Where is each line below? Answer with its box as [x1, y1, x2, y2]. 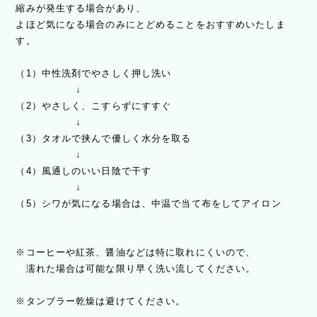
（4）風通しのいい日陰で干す [16, 166, 152, 177]
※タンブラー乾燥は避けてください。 [16, 296, 186, 307]
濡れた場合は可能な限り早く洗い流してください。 [16, 263, 256, 275]
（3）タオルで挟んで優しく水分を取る [16, 133, 192, 144]
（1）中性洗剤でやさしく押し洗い [16, 68, 172, 79]
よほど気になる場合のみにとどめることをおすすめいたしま [16, 19, 286, 30]
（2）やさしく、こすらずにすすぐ [16, 100, 172, 112]
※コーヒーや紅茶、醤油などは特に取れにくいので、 [16, 247, 256, 258]
